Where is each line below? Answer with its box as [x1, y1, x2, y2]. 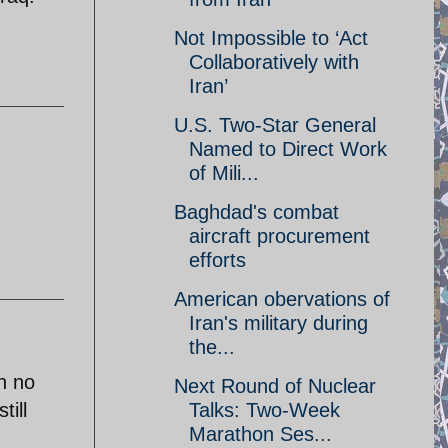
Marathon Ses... [189, 423, 332, 445]
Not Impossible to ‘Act [174, 27, 368, 49]
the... [189, 336, 235, 358]
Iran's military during [189, 312, 368, 334]
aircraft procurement [189, 225, 370, 247]
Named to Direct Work [189, 138, 387, 160]
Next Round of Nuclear [174, 375, 376, 397]
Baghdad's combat [174, 201, 339, 223]
